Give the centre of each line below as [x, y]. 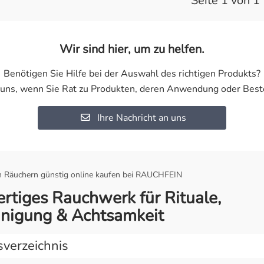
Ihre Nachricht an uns [140, 118]
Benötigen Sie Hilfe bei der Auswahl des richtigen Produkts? [132, 73]
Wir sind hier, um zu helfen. [132, 49]
